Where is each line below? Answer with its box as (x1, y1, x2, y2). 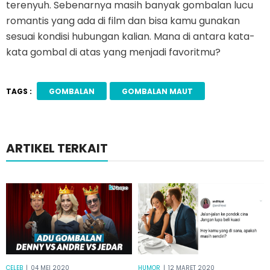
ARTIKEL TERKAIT (6, 140, 108, 157)
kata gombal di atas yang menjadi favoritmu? (6, 45, 221, 60)
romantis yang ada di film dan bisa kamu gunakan (6, 14, 240, 28)
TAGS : (6, 86, 32, 96)
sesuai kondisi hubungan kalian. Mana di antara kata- (6, 30, 255, 44)
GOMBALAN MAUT (121, 86, 193, 96)
